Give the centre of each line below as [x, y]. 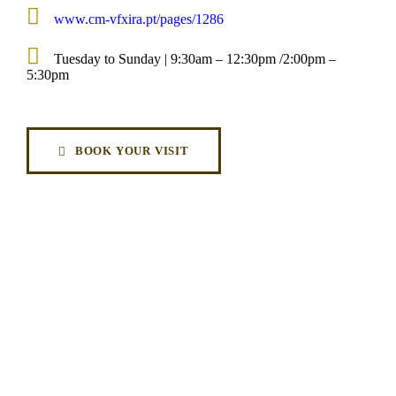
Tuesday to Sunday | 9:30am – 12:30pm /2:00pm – [193, 58]
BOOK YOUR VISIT [132, 150]
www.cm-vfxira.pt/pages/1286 [139, 19]
